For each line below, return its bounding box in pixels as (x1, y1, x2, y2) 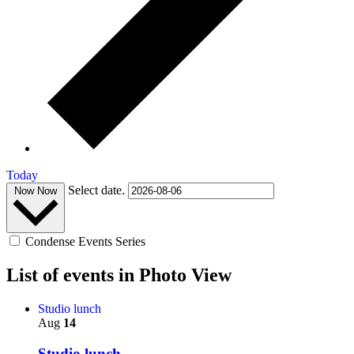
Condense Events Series (25, 235, 145, 249)
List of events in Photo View (6, 265, 232, 286)
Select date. (68, 183, 128, 197)
